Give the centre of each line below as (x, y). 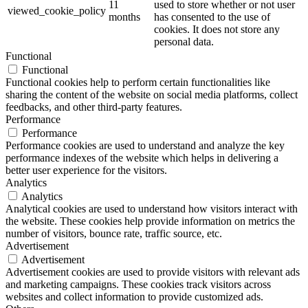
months (124, 17)
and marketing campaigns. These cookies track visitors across (138, 285)
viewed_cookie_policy (57, 11)
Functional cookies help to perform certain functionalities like (138, 82)
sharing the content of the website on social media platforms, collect (152, 95)
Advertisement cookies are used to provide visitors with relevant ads (153, 272)
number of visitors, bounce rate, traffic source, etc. (114, 234)
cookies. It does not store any (217, 30)
